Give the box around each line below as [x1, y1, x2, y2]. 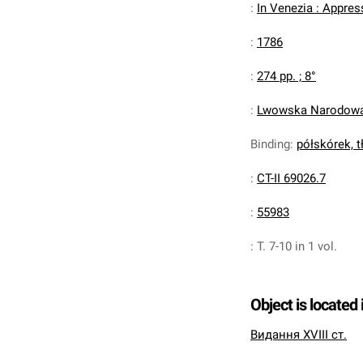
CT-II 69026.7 [257, 171, 326, 186]
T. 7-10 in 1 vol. [257, 239, 337, 254]
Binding [250, 137, 290, 152]
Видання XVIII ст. [250, 327, 347, 342]
